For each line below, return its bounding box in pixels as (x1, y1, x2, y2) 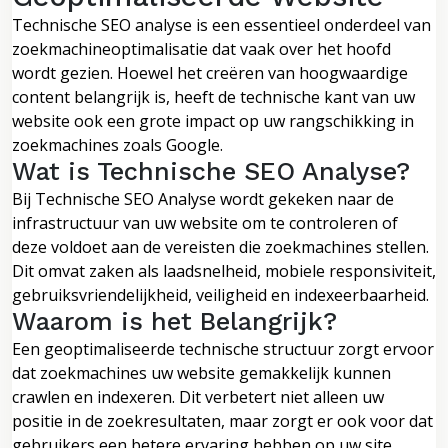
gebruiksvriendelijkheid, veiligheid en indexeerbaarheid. (12, 283, 429, 306)
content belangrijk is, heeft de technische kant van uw (12, 85, 415, 108)
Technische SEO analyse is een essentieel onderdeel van (12, 13, 431, 36)
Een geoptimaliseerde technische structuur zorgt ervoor (12, 337, 434, 360)
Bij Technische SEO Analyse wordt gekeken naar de (12, 187, 394, 210)
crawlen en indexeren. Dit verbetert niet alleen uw (12, 385, 384, 408)
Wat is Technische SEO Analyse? (12, 156, 410, 186)
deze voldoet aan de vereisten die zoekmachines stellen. (12, 235, 429, 258)
